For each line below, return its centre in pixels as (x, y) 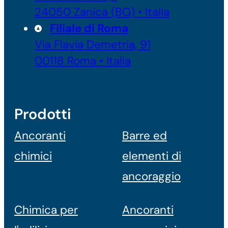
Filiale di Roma (89, 28)
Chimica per (46, 210)
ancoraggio (151, 176)
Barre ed (145, 135)
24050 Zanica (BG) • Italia (102, 12)
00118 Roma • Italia (83, 61)
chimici (33, 156)
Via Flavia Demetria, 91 (93, 44)
